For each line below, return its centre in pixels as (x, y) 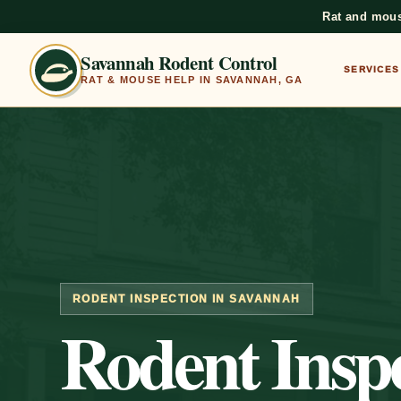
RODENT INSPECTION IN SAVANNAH (186, 299)
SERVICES (371, 70)
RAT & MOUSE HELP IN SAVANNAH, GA (192, 79)
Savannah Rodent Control (179, 62)
